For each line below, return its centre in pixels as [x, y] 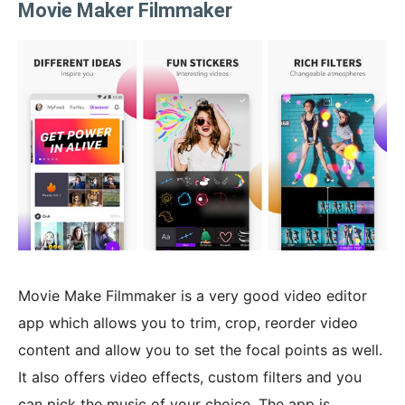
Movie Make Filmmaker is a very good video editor [193, 295]
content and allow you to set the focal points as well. [200, 349]
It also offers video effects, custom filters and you [190, 377]
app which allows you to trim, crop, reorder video [188, 322]
